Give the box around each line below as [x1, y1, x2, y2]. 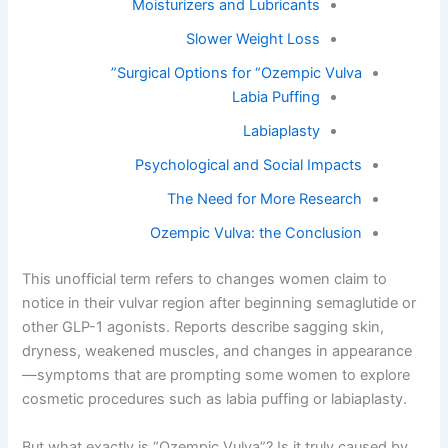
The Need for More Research [166, 190, 362, 209]
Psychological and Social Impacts [134, 156, 362, 175]
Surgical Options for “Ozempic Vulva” [116, 64, 362, 83]
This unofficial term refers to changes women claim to [22, 270, 388, 289]
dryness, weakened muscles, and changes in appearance [22, 342, 413, 361]
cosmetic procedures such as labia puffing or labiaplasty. [22, 390, 408, 409]
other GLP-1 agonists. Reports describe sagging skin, [22, 318, 385, 337]
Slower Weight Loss [185, 30, 320, 49]
